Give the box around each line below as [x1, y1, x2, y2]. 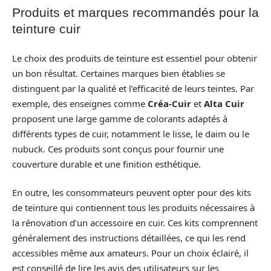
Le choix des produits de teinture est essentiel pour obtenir [12, 51, 257, 64]
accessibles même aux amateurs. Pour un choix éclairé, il [12, 247, 249, 259]
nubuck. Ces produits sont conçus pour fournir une [12, 142, 224, 155]
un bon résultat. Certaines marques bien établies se [12, 67, 225, 79]
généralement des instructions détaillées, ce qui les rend [12, 232, 246, 244]
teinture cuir [12, 22, 80, 36]
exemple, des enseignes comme [12, 97, 148, 109]
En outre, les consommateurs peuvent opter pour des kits [12, 186, 251, 198]
